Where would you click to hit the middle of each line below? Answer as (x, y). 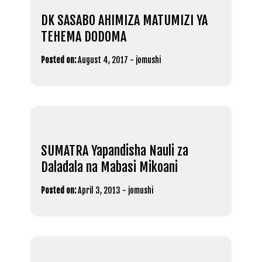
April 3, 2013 (99, 191)
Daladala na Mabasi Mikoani (109, 167)
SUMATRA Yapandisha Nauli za (115, 151)
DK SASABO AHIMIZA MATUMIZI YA (124, 20)
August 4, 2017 (103, 60)
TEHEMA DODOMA (84, 37)
